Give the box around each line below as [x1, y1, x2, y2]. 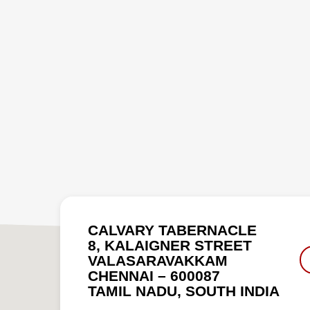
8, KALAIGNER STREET [88, 237, 252, 255]
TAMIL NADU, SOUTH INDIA [88, 283, 280, 300]
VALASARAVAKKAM [88, 253, 228, 270]
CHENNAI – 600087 [88, 268, 220, 285]
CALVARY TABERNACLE [88, 222, 257, 239]
